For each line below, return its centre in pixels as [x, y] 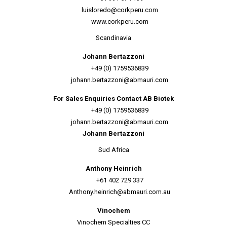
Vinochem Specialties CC [113, 222]
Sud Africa [113, 150]
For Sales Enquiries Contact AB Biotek [113, 99]
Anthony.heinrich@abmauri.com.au [120, 192]
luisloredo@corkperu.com [120, 10]
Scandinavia [113, 38]
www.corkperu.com [120, 22]
